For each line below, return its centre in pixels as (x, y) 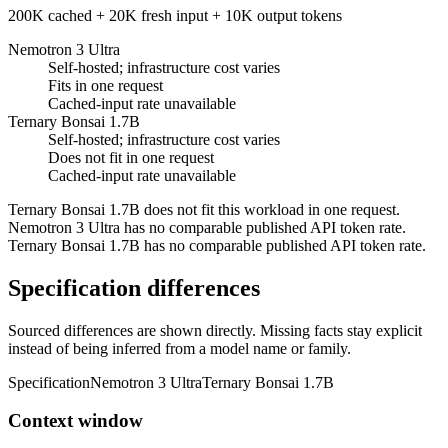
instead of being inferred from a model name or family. (179, 348)
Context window (75, 421)
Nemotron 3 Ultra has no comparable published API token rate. (207, 227)
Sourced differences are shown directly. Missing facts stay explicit (215, 330)
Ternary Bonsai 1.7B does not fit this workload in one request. (204, 209)
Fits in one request (105, 85)
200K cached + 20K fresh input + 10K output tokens (175, 15)
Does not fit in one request (131, 157)
